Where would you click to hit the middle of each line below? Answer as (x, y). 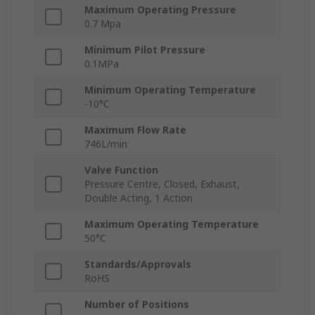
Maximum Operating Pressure (160, 10)
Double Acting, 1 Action (139, 198)
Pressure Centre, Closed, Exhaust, (162, 184)
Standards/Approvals (138, 264)
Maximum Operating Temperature (172, 224)
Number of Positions (137, 304)
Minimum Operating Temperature (170, 90)
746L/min (106, 144)
